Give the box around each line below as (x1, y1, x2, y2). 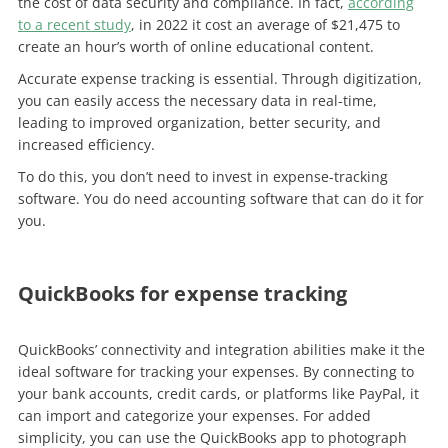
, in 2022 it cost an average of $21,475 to (130, 14, 400, 34)
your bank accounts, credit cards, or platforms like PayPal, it (17, 383, 419, 403)
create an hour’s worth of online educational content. (17, 36, 378, 56)
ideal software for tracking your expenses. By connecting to (17, 361, 414, 381)
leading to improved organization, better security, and (17, 112, 381, 132)
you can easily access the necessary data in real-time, (17, 90, 377, 110)
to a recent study (17, 14, 131, 34)
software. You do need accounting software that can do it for (17, 188, 424, 208)
